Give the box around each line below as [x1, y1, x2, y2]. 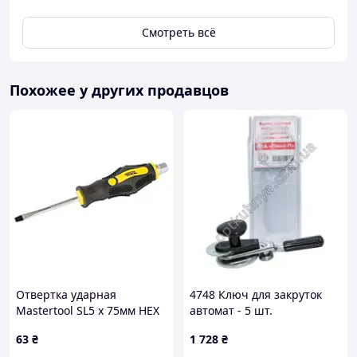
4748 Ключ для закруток [190, 287, 322, 302]
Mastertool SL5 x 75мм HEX [16, 303, 159, 318]
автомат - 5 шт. [190, 303, 273, 318]
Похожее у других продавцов [10, 80, 229, 100]
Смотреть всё [141, 25, 216, 40]
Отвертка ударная [16, 287, 116, 302]
